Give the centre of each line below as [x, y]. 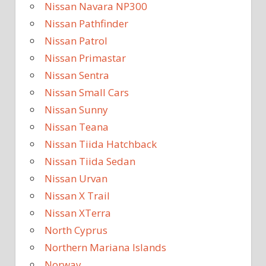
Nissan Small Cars [87, 93]
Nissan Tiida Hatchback [101, 144]
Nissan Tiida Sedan [90, 161]
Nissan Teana [77, 127]
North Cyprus [76, 230]
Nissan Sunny [76, 110]
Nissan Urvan [76, 179]
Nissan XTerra [78, 213]
